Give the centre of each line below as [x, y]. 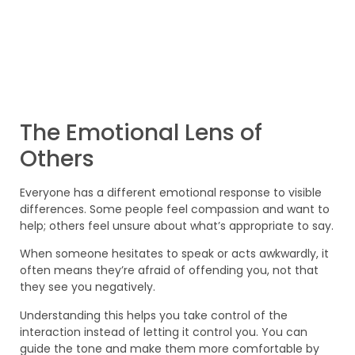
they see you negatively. [88, 287]
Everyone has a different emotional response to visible [171, 192]
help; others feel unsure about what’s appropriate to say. [177, 225]
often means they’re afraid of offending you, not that [169, 271]
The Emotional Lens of [141, 132]
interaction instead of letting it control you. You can [164, 332]
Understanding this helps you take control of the [154, 315]
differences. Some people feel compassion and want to [175, 209]
